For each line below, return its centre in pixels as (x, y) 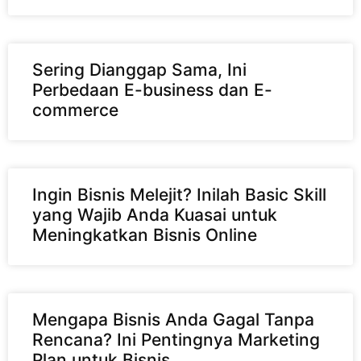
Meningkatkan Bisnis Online (145, 235)
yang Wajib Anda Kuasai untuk (155, 215)
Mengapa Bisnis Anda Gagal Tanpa (173, 320)
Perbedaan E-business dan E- (152, 90)
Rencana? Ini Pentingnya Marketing (176, 340)
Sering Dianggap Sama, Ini (139, 70)
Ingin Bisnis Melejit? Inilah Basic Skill (179, 195)
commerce (75, 110)
